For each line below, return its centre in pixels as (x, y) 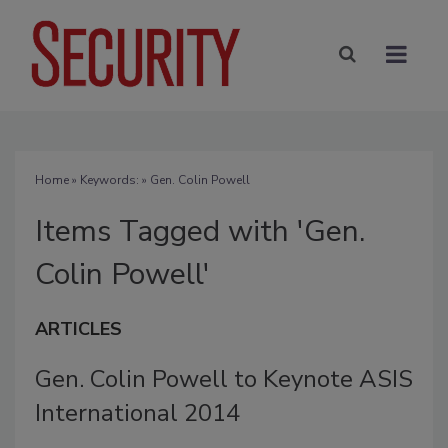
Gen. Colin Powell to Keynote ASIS (224, 378)
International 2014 (137, 412)
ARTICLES (78, 328)
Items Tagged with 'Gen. (200, 231)
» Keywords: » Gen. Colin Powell (159, 179)
